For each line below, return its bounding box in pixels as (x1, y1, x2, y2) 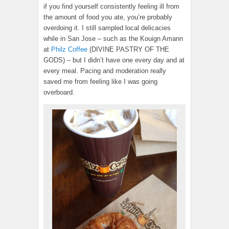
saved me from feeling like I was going (43, 78, 157, 86)
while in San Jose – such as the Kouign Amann (43, 35, 183, 43)
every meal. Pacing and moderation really (43, 67, 166, 75)
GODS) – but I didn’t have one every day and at (43, 56, 185, 64)
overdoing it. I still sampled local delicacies (43, 24, 171, 32)
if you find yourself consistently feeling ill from (43, 3, 179, 11)
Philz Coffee (51, 45, 87, 54)
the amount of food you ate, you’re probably (43, 13, 172, 21)
